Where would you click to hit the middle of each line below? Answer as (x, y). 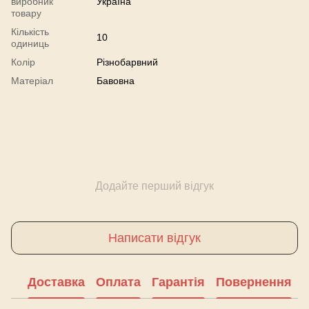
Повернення (254, 282)
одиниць (30, 43)
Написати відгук (154, 238)
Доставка (56, 282)
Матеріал (32, 81)
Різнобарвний (127, 62)
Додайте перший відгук (154, 186)
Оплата (118, 282)
